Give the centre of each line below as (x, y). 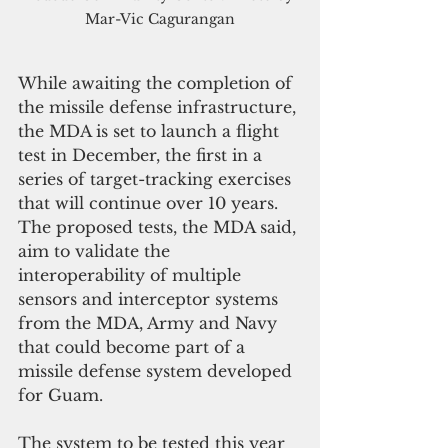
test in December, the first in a (142, 155)
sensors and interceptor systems (150, 299)
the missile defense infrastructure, (159, 107)
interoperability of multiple (132, 275)
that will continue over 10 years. (150, 203)
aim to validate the (96, 251)
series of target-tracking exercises (157, 179)
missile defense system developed (157, 371)
